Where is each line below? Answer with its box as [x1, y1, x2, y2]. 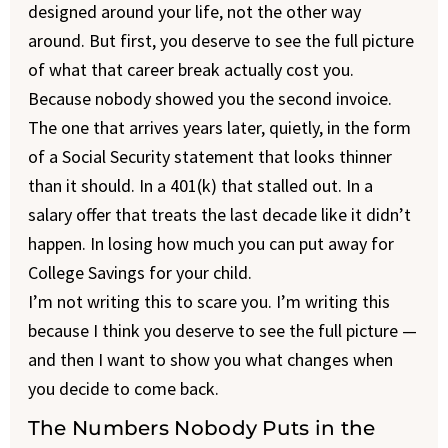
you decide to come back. [27, 377, 219, 400]
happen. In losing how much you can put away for [27, 232, 394, 255]
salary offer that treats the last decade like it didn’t [27, 203, 411, 226]
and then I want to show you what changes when [27, 348, 393, 371]
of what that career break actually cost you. [27, 58, 354, 81]
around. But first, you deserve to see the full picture [27, 29, 414, 52]
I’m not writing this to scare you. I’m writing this [27, 290, 390, 313]
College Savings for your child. [27, 261, 252, 284]
